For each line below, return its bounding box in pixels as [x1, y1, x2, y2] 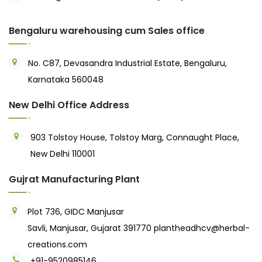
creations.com [27, 238, 88, 250]
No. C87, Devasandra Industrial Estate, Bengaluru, [27, 57, 227, 69]
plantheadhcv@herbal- [154, 222, 250, 234]
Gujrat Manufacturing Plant [9, 172, 140, 186]
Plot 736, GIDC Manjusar [27, 205, 125, 218]
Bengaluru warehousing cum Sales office [9, 23, 205, 37]
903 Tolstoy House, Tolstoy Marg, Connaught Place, [30, 131, 239, 143]
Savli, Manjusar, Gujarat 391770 [27, 222, 154, 234]
